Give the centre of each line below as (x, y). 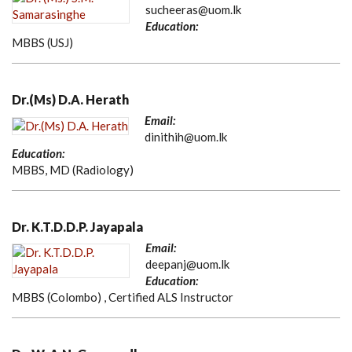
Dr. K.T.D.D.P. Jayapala (77, 227)
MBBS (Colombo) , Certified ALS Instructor (123, 297)
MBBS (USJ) (42, 43)
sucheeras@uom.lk (193, 10)
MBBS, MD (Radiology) (73, 170)
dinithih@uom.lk (186, 137)
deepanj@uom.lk (187, 264)
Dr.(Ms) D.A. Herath (70, 100)
